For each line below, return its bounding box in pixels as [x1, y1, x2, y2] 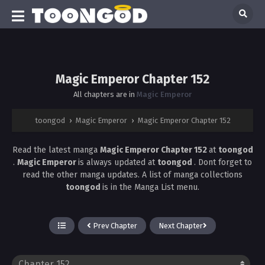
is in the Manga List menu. [102, 182, 199, 192]
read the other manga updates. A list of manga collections [22, 169, 243, 180]
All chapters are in [73, 89, 137, 99]
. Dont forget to [194, 157, 252, 167]
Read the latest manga [12, 144, 100, 155]
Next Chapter [159, 221, 203, 230]
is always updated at [78, 157, 157, 167]
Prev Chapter [91, 221, 137, 230]
